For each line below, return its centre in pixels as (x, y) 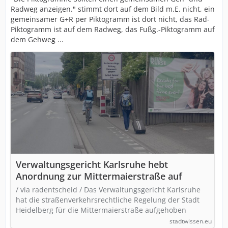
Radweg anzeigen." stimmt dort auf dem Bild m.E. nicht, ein (113, 9)
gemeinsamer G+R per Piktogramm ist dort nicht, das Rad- (110, 19)
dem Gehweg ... (37, 39)
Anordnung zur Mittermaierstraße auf (99, 176)
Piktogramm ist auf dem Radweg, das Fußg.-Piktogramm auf (113, 29)
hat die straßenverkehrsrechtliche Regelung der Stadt (108, 200)
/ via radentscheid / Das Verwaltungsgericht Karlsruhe (108, 190)
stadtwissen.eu (191, 221)
